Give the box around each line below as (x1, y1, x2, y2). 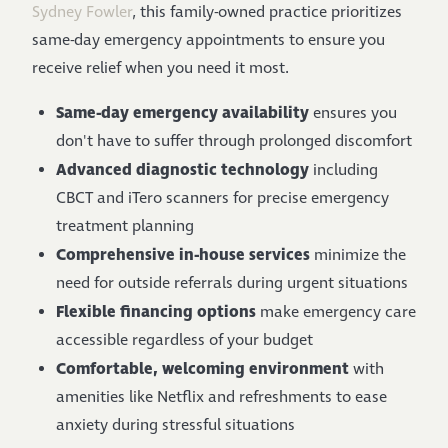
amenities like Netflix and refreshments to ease (56, 387, 387, 408)
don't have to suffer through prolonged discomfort (56, 131, 412, 152)
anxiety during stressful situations (56, 415, 295, 436)
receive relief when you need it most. (32, 58, 289, 79)
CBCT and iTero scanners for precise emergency (56, 188, 389, 209)
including (309, 160, 378, 181)
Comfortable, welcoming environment (56, 358, 349, 380)
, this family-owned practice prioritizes (132, 2, 402, 23)
